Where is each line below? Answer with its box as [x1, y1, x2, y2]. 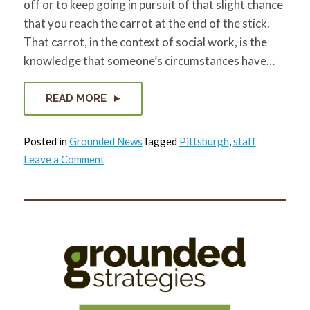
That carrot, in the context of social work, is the [23, 35, 267, 49]
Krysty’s [103, 163, 142, 176]
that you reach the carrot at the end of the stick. [23, 16, 270, 30]
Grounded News [69, 135, 143, 147]
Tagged [142, 135, 179, 147]
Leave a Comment [23, 153, 104, 166]
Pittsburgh [179, 135, 229, 147]
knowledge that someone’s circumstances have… [23, 53, 275, 68]
